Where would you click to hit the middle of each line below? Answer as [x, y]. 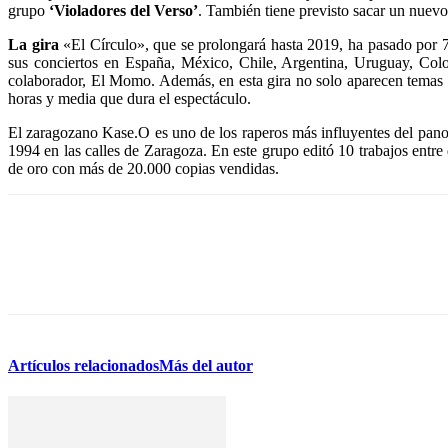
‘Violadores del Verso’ [123, 10]
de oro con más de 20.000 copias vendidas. [143, 168]
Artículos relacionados [83, 365]
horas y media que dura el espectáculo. [129, 98]
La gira [36, 44]
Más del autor [206, 365]
